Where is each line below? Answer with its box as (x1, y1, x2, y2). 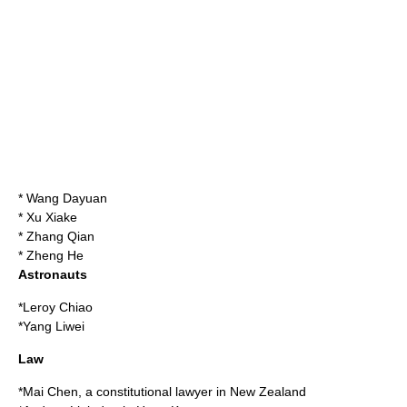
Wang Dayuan (26, 191, 107, 205)
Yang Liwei (23, 319, 84, 333)
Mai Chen (23, 384, 78, 399)
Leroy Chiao (23, 300, 93, 314)
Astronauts (18, 267, 87, 282)
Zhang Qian (26, 229, 94, 243)
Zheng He (26, 248, 84, 263)
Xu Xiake (26, 210, 77, 224)
